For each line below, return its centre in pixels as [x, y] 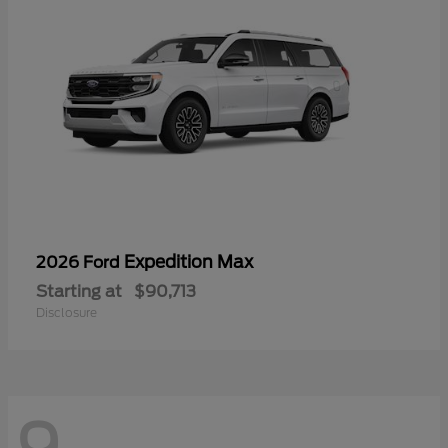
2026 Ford [80, 262]
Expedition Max [188, 261]
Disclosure [66, 312]
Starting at [79, 291]
